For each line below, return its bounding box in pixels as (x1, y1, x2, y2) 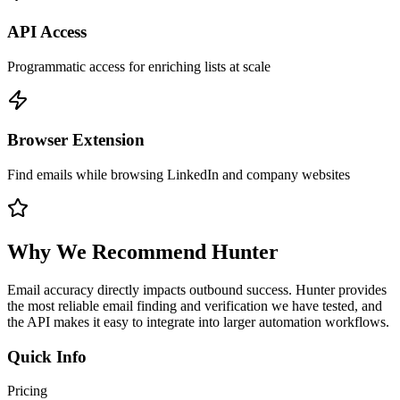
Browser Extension (7, 130, 145, 150)
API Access (7, 21, 87, 41)
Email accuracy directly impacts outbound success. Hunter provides (7, 281, 387, 297)
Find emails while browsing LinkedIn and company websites (7, 167, 350, 183)
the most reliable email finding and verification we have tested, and (7, 297, 382, 313)
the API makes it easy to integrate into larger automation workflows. (7, 313, 389, 329)
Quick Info (7, 346, 87, 366)
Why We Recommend (7, 239, 212, 263)
